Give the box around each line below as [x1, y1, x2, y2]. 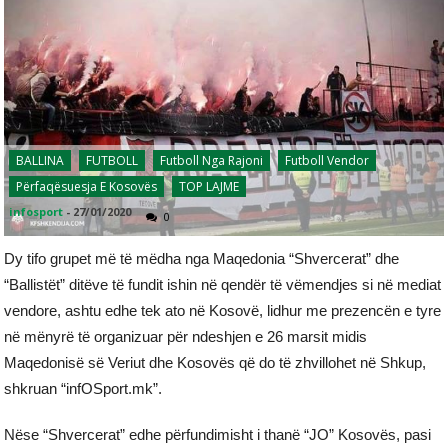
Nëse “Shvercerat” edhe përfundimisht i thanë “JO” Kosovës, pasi [4, 425, 432, 443]
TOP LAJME [179, 177, 240, 195]
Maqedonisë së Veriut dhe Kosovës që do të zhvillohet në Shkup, [4, 353, 427, 371]
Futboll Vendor [285, 151, 370, 169]
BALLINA [16, 151, 65, 169]
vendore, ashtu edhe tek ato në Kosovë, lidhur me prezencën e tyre [4, 301, 442, 319]
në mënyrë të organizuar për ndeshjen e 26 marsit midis [4, 327, 368, 345]
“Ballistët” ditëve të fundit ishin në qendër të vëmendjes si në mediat [4, 275, 442, 293]
